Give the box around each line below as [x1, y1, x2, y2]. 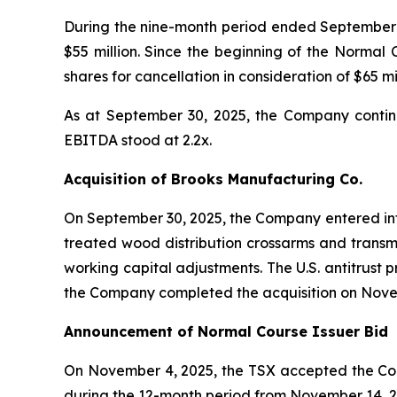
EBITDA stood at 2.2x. [64, 130, 212, 149]
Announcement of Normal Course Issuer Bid [64, 322, 388, 340]
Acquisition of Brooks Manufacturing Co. [64, 169, 362, 188]
